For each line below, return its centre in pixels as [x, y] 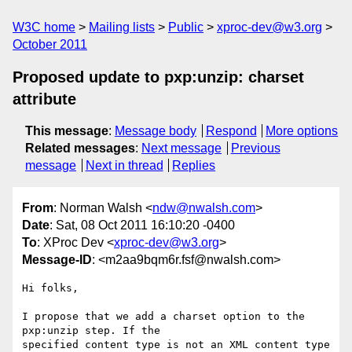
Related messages [80, 148]
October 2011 [50, 44]
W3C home [44, 27]
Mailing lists [122, 27]
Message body [156, 131]
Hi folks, [50, 288]
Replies [194, 165]
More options [302, 131]
